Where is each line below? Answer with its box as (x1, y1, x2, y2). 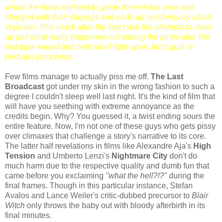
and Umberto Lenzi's (35, 152, 111, 161)
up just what (5, 33, 49, 42)
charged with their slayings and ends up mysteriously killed (5, 13, 211, 22)
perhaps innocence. (5, 53, 74, 61)
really (49, 33, 68, 42)
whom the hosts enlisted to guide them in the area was (5, 3, 195, 12)
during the (167, 171, 204, 180)
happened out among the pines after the (68, 33, 210, 42)
